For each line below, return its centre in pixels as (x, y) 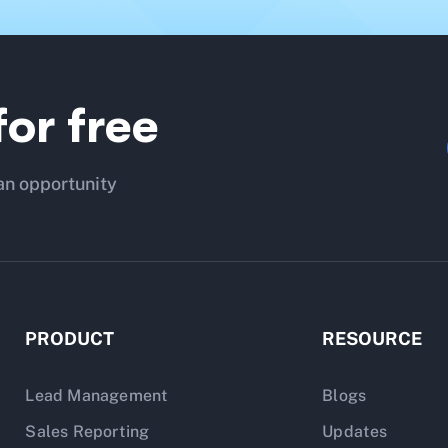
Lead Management (97, 395)
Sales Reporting (87, 431)
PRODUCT (70, 338)
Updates (355, 431)
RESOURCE (372, 338)
